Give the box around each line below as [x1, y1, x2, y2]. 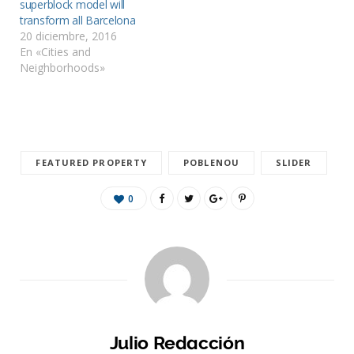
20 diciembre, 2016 [20, 28, 117, 43]
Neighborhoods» [20, 59, 105, 75]
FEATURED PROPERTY [36, 156, 148, 168]
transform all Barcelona [20, 12, 136, 28]
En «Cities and [20, 43, 91, 59]
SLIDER [275, 156, 312, 168]
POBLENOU [183, 156, 239, 168]
